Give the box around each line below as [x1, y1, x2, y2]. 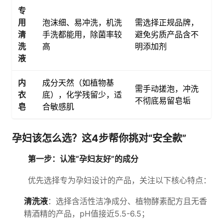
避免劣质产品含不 [135, 29, 199, 39]
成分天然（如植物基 [42, 78, 114, 88]
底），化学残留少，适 [42, 90, 122, 100]
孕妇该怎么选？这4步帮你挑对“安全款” [12, 132, 186, 144]
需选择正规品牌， [135, 17, 199, 27]
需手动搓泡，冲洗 [135, 84, 199, 94]
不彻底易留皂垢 [135, 96, 191, 106]
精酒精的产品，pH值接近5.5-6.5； [24, 209, 149, 219]
